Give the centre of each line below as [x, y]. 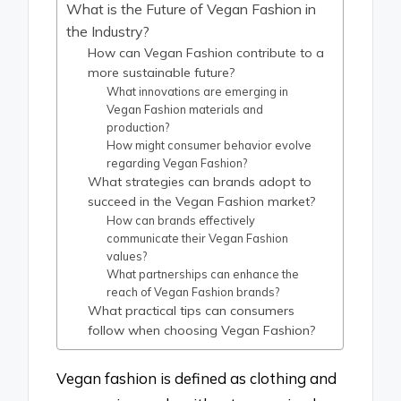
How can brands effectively [181, 220]
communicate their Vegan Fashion [198, 238]
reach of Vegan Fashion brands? [193, 291]
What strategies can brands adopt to [200, 181]
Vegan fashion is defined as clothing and [197, 378]
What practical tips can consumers [192, 310]
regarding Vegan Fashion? [177, 162]
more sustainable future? [162, 72]
